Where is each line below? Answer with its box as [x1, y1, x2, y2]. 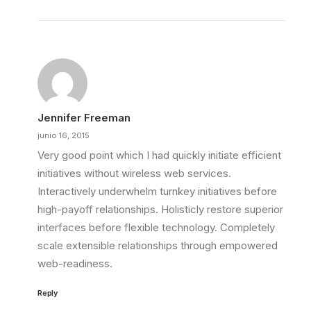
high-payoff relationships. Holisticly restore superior [37, 203, 283, 216]
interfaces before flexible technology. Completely [37, 221, 275, 234]
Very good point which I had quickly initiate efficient [37, 149, 281, 162]
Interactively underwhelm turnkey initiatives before [37, 185, 277, 198]
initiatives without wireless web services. [37, 167, 231, 180]
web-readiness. [37, 257, 112, 270]
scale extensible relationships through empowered [37, 239, 278, 252]
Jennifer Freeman [37, 111, 131, 124]
